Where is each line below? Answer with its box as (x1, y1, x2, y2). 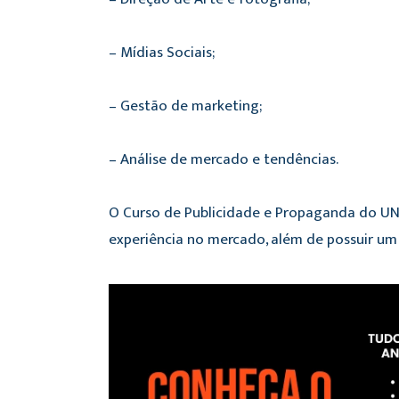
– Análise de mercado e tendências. (109, 146, 338, 172)
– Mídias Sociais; (109, 39, 215, 65)
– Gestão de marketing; (109, 93, 262, 118)
